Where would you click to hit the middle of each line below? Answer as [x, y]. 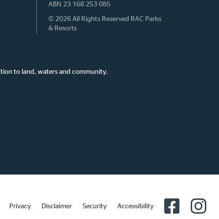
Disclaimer [57, 206]
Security [95, 206]
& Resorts [63, 28]
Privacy [20, 206]
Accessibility [135, 206]
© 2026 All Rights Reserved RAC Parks [105, 19]
